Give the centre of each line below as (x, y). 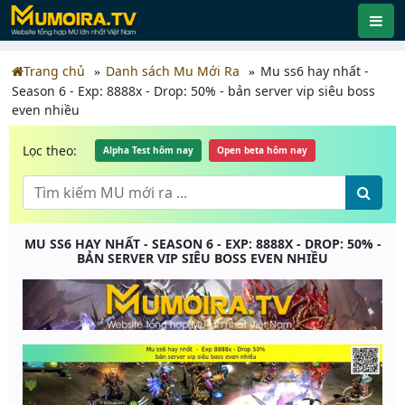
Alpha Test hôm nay (148, 150)
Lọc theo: (50, 150)
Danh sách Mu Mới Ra (173, 71)
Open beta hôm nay (262, 150)
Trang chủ (54, 71)
